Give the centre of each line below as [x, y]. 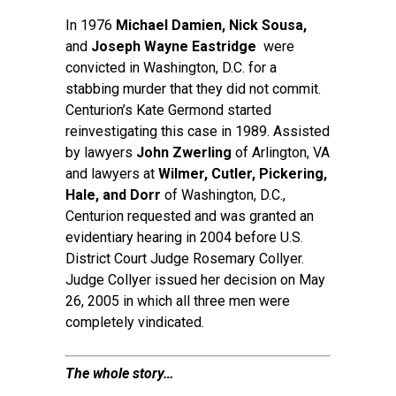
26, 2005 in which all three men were [178, 301]
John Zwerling [184, 152]
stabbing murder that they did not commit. [193, 89]
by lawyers [101, 152]
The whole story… [120, 373]
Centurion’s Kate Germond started [168, 110]
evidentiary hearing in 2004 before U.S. [184, 237]
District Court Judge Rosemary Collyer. [185, 259]
